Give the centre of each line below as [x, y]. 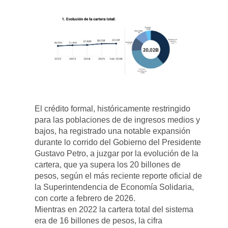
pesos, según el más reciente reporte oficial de [119, 176]
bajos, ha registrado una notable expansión [113, 131]
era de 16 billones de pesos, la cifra [99, 220]
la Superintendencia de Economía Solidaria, [115, 187]
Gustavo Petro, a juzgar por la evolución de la [117, 153]
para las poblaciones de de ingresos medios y [118, 120]
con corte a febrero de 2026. [85, 198]
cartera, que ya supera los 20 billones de [108, 164]
